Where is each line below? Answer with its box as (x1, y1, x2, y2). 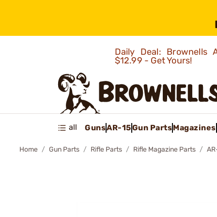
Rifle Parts (91, 145, 122, 154)
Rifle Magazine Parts (133, 145, 196, 154)
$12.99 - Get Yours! (114, 55, 194, 66)
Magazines (173, 123, 216, 132)
